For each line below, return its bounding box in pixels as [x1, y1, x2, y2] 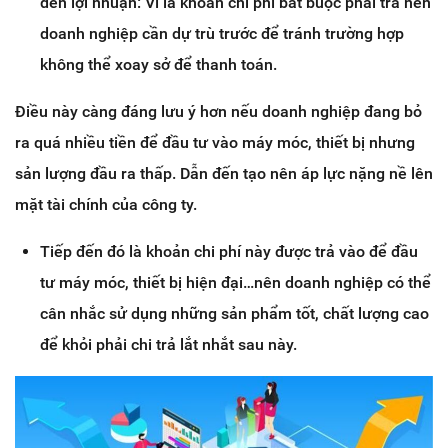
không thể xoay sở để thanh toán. [40, 55, 277, 75]
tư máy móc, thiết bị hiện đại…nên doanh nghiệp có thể [40, 273, 431, 293]
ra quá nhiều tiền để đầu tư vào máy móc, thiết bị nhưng [15, 133, 415, 153]
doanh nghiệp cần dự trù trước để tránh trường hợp [40, 24, 404, 44]
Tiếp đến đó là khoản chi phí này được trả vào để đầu [40, 242, 418, 262]
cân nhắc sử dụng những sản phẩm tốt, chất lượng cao [40, 304, 429, 324]
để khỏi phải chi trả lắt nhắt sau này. [40, 335, 297, 355]
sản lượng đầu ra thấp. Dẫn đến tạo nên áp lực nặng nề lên [15, 164, 433, 184]
